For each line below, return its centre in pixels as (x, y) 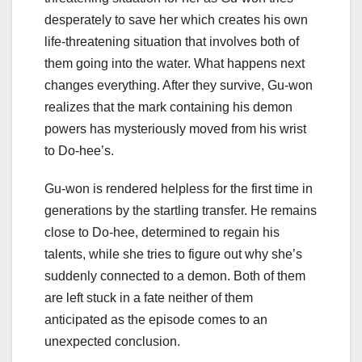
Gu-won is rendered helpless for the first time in (179, 188)
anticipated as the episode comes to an (156, 319)
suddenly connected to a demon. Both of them (175, 276)
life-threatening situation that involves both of (172, 41)
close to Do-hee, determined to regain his (162, 232)
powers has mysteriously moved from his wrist (175, 128)
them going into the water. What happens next (175, 63)
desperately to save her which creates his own (176, 19)
